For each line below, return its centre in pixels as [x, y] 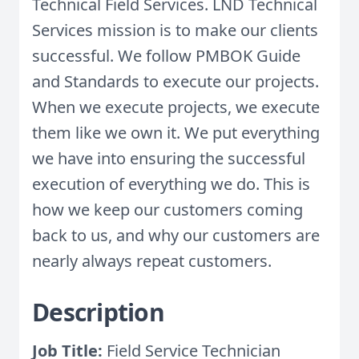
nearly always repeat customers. [152, 261]
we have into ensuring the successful [169, 158]
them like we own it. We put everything [176, 133]
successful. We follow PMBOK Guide [166, 56]
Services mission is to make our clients [175, 30]
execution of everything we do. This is [171, 184]
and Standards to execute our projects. [175, 81]
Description [98, 312]
